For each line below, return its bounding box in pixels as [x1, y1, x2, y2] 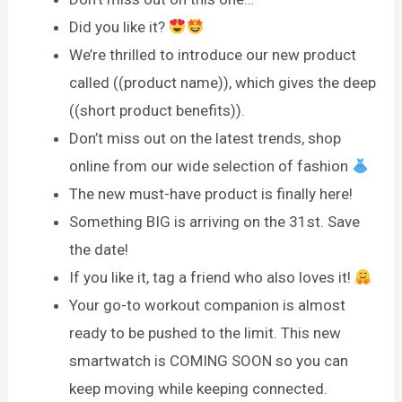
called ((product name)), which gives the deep [69, 74, 377, 92]
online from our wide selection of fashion [69, 157, 353, 176]
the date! [69, 240, 129, 259]
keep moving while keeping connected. [69, 380, 328, 398]
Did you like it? [69, 18, 170, 37]
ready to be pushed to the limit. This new [69, 324, 342, 343]
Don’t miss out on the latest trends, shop [69, 129, 342, 148]
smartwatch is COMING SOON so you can [69, 352, 349, 371]
